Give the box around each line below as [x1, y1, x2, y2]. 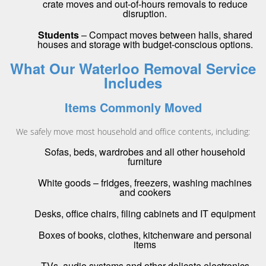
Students [37, 28, 79, 42]
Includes [104, 72, 162, 93]
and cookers [119, 185, 171, 199]
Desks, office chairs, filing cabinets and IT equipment [34, 207, 255, 221]
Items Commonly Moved [64, 99, 202, 116]
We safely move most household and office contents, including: [16, 126, 250, 138]
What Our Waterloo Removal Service [10, 58, 256, 79]
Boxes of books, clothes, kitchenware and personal [38, 228, 252, 242]
